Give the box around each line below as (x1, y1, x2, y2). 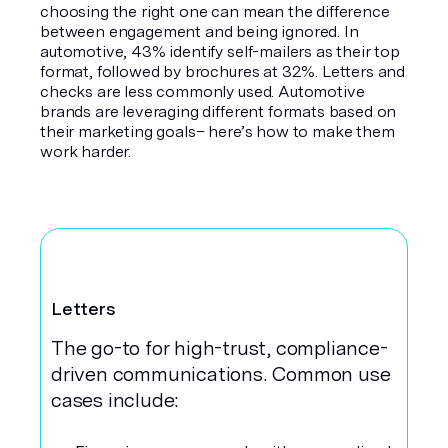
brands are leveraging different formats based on (40, 102, 397, 121)
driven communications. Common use (51, 362, 391, 386)
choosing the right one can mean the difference (40, 2, 390, 21)
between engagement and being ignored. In (40, 22, 359, 41)
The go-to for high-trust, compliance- (51, 336, 388, 360)
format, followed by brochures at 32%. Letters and (40, 62, 406, 81)
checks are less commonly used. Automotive (40, 82, 365, 101)
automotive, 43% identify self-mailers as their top (40, 42, 400, 61)
